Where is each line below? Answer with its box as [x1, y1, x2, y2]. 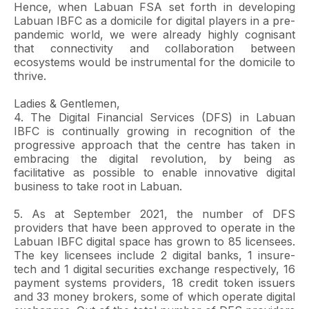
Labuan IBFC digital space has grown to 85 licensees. [14, 235, 295, 248]
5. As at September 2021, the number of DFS [14, 207, 295, 221]
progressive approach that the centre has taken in [14, 138, 295, 152]
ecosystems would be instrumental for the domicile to [14, 55, 295, 69]
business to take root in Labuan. [14, 179, 182, 193]
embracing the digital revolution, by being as [14, 152, 295, 166]
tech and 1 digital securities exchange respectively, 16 [14, 262, 295, 276]
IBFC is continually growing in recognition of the [14, 124, 295, 138]
